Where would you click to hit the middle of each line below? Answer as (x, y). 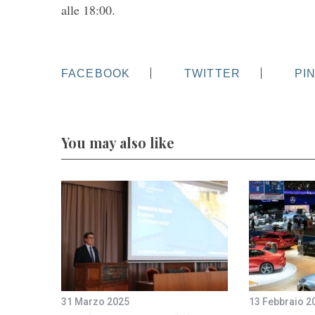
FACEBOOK (96, 73)
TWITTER (213, 73)
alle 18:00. (88, 10)
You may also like (118, 142)
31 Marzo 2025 (95, 301)
